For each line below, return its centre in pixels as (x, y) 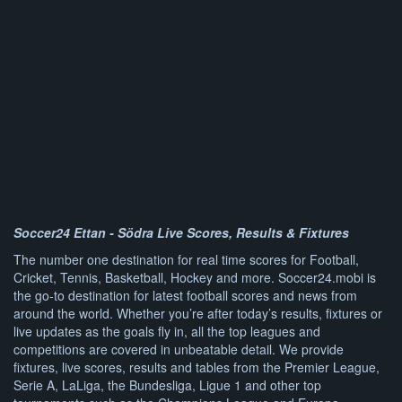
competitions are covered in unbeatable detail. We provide (179, 350)
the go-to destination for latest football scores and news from (185, 296)
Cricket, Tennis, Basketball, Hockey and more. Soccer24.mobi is (195, 278)
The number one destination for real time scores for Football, (186, 260)
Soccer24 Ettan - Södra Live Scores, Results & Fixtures (181, 233)
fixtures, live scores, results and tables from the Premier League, (197, 367)
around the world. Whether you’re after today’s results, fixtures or (198, 314)
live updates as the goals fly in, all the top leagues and (167, 332)
